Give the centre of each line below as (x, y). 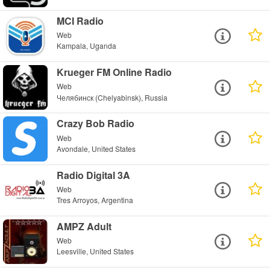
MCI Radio (80, 21)
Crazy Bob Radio (96, 124)
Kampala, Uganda (87, 46)
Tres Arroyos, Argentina (95, 199)
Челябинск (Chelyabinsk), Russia (112, 97)
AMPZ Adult (84, 226)
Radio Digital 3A (94, 175)
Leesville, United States (96, 251)
